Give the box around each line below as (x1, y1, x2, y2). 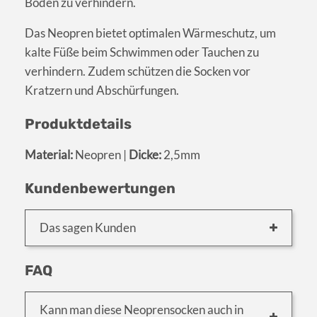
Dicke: (129, 146, 161, 162)
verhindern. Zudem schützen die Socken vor (25, 63, 250, 79)
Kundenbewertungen (25, 179, 175, 197)
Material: (25, 146, 73, 162)
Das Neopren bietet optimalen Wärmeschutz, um (25, 25, 276, 40)
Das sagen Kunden (40, 219, 136, 235)
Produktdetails (25, 115, 132, 132)
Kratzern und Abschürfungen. (25, 82, 179, 98)
